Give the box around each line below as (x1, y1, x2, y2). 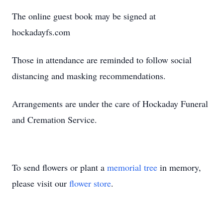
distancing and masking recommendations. (12, 70, 166, 82)
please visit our (12, 177, 69, 189)
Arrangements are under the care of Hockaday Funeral (12, 98, 208, 110)
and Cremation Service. (12, 113, 97, 125)
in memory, (157, 161, 201, 173)
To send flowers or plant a (12, 161, 107, 173)
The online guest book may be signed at (12, 10, 156, 22)
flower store (69, 177, 111, 189)
